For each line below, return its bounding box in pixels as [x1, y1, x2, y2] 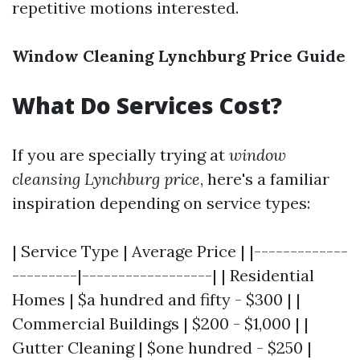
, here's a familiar [200, 169, 329, 189]
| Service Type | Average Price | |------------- [12, 241, 348, 261]
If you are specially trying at [12, 145, 229, 165]
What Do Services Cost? [12, 90, 282, 121]
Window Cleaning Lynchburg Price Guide [12, 46, 346, 66]
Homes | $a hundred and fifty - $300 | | [12, 289, 301, 309]
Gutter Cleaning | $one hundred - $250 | [12, 337, 312, 358]
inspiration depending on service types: [12, 193, 310, 213]
